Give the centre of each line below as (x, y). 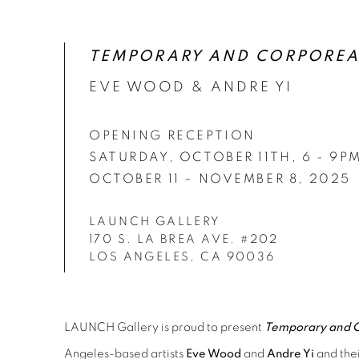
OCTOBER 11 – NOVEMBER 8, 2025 (220, 179)
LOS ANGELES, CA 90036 (182, 257)
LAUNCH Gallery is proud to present (164, 328)
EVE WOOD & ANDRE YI (191, 87)
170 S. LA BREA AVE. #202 (184, 240)
